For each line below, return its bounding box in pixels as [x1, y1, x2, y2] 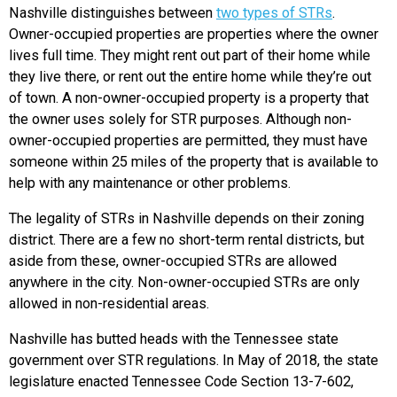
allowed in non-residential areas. [9, 295, 209, 313]
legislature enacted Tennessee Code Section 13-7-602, [9, 373, 354, 391]
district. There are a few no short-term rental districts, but [9, 231, 364, 249]
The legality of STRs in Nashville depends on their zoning [9, 210, 364, 228]
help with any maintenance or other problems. [9, 174, 291, 191]
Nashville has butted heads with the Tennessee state [9, 331, 339, 348]
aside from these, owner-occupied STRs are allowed [9, 253, 337, 270]
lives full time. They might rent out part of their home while [9, 46, 370, 64]
